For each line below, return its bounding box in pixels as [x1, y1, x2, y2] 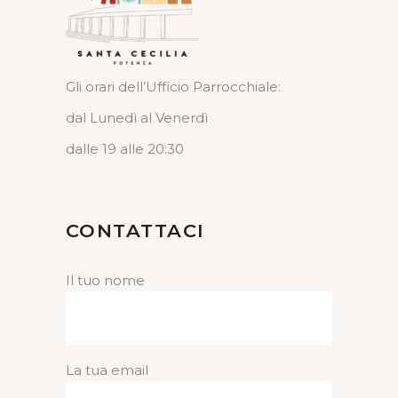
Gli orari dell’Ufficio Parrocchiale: [66, 77, 281, 95]
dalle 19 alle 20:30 [66, 139, 184, 157]
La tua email [66, 361, 148, 378]
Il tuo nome [66, 271, 145, 289]
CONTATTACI [66, 219, 205, 242]
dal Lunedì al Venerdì [66, 108, 208, 126]
